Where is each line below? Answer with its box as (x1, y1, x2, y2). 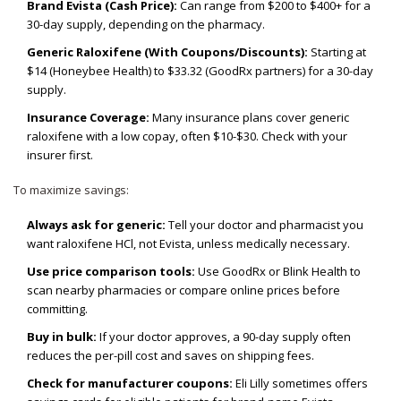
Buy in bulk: (27, 328, 97, 346)
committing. (27, 301, 88, 318)
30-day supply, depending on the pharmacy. (27, 16, 265, 33)
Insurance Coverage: (27, 109, 149, 126)
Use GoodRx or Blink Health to (195, 263, 361, 280)
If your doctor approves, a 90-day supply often (97, 328, 351, 346)
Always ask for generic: (27, 217, 166, 234)
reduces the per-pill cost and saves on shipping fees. (27, 347, 314, 364)
